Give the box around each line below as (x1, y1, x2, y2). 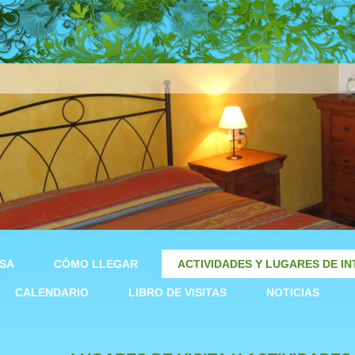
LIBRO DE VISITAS (128, 286, 227, 299)
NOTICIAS (266, 286, 319, 299)
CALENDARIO (15, 286, 89, 299)
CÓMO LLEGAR (54, 258, 138, 270)
